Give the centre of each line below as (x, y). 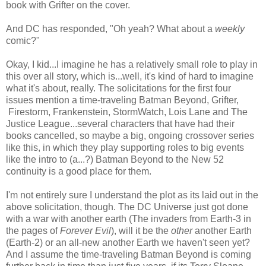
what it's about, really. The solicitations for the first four (118, 88)
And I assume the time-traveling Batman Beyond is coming (129, 254)
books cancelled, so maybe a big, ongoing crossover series (130, 135)
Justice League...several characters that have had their (120, 123)
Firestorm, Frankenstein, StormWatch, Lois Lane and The (127, 112)
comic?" (23, 40)
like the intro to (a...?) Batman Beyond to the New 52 (115, 159)
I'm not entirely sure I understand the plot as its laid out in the (132, 195)
